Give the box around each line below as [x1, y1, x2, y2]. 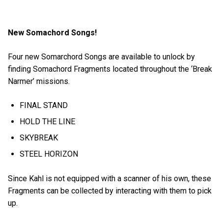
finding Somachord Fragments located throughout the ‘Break [8, 64, 212, 74]
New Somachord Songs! [8, 28, 99, 38]
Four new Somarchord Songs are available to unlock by [8, 52, 195, 62]
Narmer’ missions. [8, 77, 72, 86]
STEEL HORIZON [20, 149, 79, 159]
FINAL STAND [20, 101, 68, 110]
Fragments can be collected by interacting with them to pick [8, 186, 212, 195]
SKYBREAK [20, 133, 58, 143]
